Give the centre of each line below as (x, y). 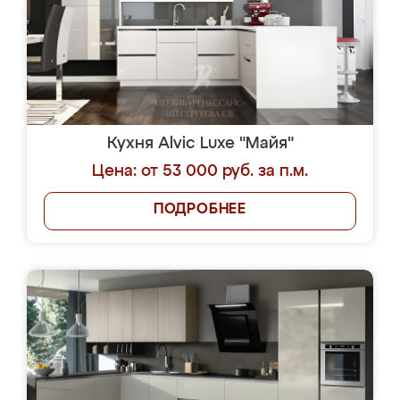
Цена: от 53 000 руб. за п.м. (200, 171)
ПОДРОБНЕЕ (200, 210)
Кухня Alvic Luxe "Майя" (200, 144)
